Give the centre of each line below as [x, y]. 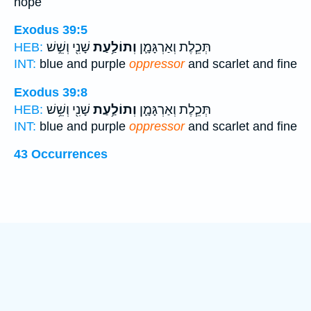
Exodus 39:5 [51, 30]
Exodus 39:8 [51, 92]
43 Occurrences [61, 154]
